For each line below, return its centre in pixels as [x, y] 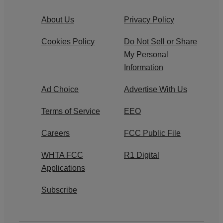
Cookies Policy [68, 41]
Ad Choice [60, 89]
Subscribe [59, 190]
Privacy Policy [149, 19]
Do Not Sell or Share [161, 41]
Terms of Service [71, 111]
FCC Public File [152, 133]
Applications [63, 168]
